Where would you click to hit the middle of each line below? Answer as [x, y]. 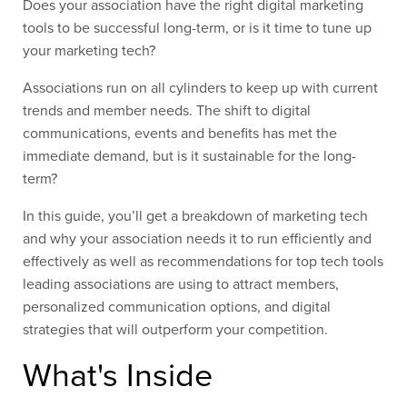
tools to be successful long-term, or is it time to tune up [197, 28]
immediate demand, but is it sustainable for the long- [189, 156]
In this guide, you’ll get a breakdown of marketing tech [195, 216]
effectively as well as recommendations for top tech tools [203, 262]
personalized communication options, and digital [177, 307]
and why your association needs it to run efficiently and [197, 239]
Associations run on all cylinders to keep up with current [200, 88]
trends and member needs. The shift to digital [167, 111]
